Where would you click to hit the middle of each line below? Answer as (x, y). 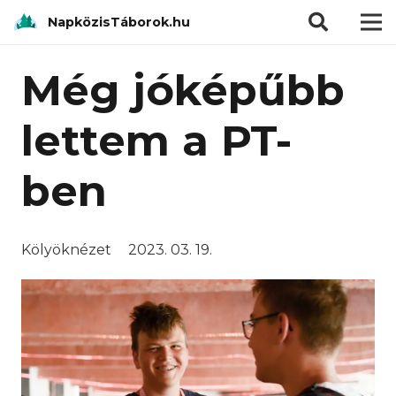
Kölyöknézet (66, 250)
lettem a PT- (156, 141)
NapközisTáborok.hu (119, 22)
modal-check (244, 11)
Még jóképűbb (183, 90)
